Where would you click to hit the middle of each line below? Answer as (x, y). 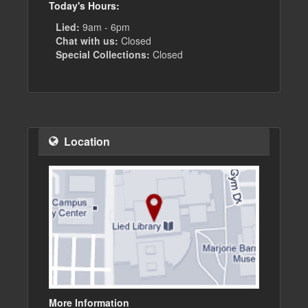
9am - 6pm (105, 27)
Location (87, 141)
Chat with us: (87, 41)
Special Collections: (103, 54)
